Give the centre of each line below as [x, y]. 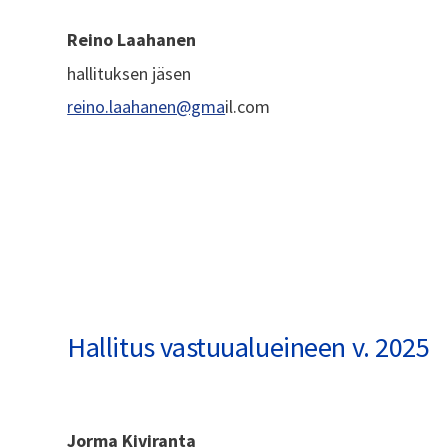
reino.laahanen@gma [146, 107]
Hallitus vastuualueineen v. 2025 [248, 346]
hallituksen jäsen [129, 73]
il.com [248, 107]
